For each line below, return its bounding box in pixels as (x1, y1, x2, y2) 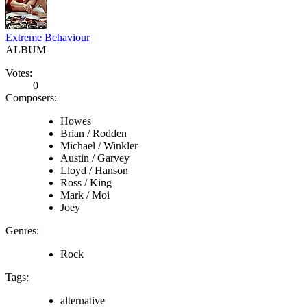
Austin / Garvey (60, 151, 130, 164)
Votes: (5, 66, 32, 79)
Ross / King (60, 176, 112, 188)
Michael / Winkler (60, 139, 138, 151)
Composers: (5, 91, 57, 103)
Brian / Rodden (60, 127, 127, 139)
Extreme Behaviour (5, 31, 90, 43)
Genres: (5, 224, 39, 236)
